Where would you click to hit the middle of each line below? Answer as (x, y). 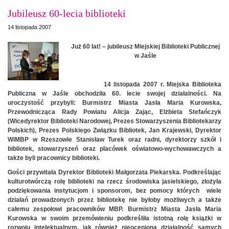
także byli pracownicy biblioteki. (54, 158)
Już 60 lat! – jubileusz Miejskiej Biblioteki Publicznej (145, 46)
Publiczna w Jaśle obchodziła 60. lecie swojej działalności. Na (114, 93)
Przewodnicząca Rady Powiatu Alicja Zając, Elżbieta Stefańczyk (114, 112)
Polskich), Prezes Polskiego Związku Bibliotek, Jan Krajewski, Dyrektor (114, 130)
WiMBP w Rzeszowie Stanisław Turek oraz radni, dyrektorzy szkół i (114, 139)
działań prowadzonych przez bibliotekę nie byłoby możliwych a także (114, 200)
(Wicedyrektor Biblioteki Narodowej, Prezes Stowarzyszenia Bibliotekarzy (114, 121)
